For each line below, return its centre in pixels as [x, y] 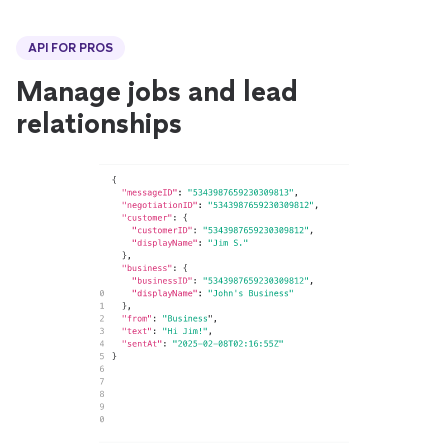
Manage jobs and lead [157, 91]
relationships [99, 123]
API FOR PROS [70, 48]
